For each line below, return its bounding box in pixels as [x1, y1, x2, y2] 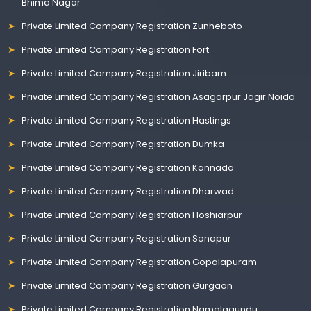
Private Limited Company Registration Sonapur [22, 231, 232, 245]
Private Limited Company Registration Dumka [22, 137, 225, 151]
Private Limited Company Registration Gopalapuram [22, 255, 258, 269]
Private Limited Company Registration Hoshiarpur [22, 208, 243, 221]
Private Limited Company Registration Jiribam [22, 66, 227, 80]
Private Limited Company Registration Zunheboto [22, 19, 243, 33]
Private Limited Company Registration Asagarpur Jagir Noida [22, 90, 296, 103]
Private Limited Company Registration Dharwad [22, 184, 235, 198]
